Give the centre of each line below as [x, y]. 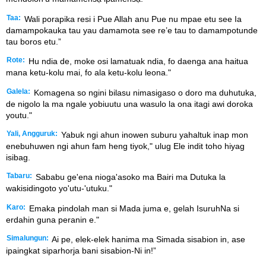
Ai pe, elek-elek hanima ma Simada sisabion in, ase [148, 240]
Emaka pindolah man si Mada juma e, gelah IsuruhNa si [133, 208]
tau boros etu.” [34, 41]
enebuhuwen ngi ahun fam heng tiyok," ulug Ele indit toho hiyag [125, 146]
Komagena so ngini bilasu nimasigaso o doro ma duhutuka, [144, 92]
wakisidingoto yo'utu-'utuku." [59, 189]
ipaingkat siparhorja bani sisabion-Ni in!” [81, 251]
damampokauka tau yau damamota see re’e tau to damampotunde [132, 30]
